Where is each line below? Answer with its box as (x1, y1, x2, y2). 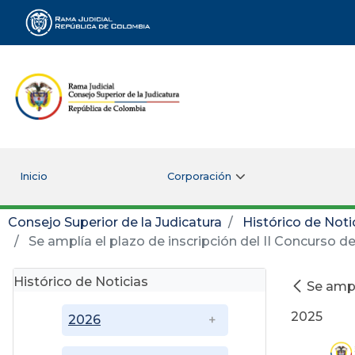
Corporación (166, 170, 231, 182)
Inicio (19, 170, 48, 182)
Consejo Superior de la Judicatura (8, 214, 222, 230)
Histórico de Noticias (13, 273, 148, 289)
